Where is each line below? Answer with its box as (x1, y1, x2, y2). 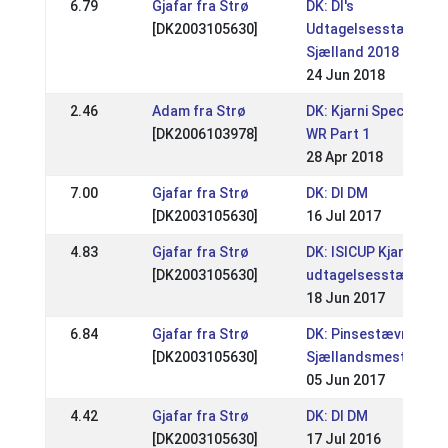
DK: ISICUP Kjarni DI (305, 244, 431, 260)
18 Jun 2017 (305, 290, 385, 306)
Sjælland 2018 (305, 44, 399, 60)
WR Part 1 (305, 126, 370, 142)
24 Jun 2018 (305, 67, 385, 83)
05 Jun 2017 (305, 372, 385, 388)
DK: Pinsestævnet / (305, 326, 432, 342)
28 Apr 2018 (305, 149, 383, 165)
